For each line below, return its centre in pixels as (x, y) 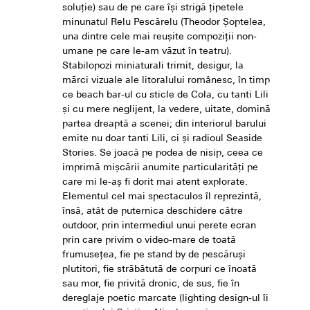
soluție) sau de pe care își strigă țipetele (153, 8)
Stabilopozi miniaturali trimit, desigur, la (153, 66)
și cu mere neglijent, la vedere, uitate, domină (166, 110)
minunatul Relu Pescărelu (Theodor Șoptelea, (164, 23)
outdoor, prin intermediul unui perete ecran (159, 226)
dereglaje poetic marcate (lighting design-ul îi (165, 299)
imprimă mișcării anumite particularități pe (160, 168)
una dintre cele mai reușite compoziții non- (159, 37)
